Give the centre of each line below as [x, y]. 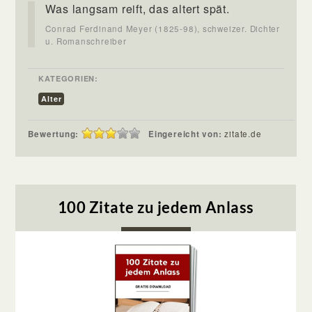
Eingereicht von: [187, 134]
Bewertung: [54, 134]
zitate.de [243, 133]
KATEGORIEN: [68, 78]
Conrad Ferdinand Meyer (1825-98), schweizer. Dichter [163, 28]
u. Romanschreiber [86, 41]
